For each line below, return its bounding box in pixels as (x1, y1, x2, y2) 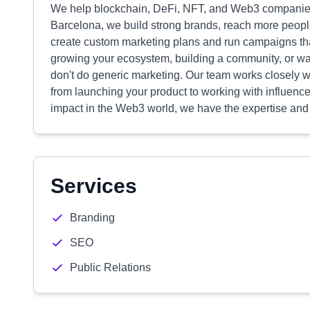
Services (51, 174, 137, 197)
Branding (70, 212, 115, 224)
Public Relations (70, 262, 151, 273)
